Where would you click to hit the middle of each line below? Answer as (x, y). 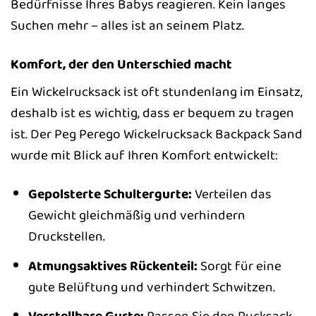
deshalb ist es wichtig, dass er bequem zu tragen (152, 113)
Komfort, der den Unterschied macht (121, 64)
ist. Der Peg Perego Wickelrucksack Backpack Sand (157, 134)
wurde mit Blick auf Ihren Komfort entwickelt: (144, 156)
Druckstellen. (66, 237)
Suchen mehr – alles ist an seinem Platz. (127, 25)
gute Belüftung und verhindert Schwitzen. (151, 287)
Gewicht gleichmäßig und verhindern (136, 215)
